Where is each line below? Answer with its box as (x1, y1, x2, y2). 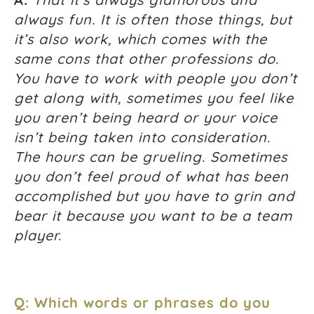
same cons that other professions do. (14, 50, 279, 68)
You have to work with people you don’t (14, 69, 297, 88)
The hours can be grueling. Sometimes (14, 148, 287, 166)
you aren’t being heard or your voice (14, 109, 278, 127)
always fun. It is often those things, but (14, 11, 292, 29)
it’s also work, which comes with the (14, 30, 267, 48)
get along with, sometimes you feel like (14, 89, 294, 107)
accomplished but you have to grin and (14, 187, 294, 205)
